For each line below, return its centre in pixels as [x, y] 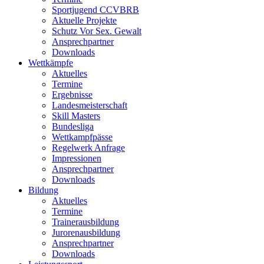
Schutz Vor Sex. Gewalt [97, 31]
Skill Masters [76, 116]
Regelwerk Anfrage [88, 148]
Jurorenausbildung [86, 232]
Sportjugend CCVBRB [95, 10]
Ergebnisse [72, 95]
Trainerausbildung [85, 222]
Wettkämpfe [51, 63]
